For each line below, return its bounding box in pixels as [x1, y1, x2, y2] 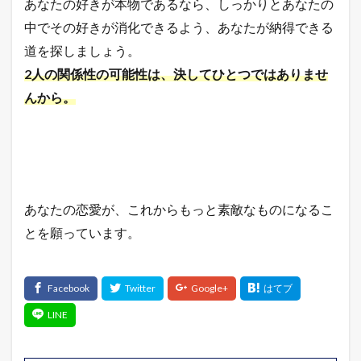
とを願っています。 [24, 224, 140, 240]
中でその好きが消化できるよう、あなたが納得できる [24, 19, 334, 35]
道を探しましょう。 [24, 42, 140, 58]
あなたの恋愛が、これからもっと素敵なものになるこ [24, 201, 334, 217]
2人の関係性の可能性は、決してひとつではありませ [24, 65, 328, 81]
